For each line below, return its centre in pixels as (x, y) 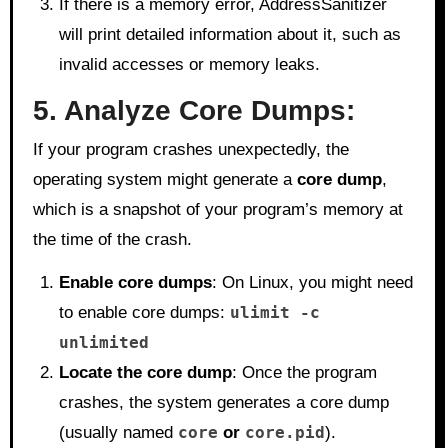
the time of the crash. (112, 239)
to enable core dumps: (144, 312)
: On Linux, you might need (312, 282)
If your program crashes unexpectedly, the (190, 149)
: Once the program (304, 372)
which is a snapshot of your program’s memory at (217, 209)
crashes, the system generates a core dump (223, 402)
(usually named (118, 432)
